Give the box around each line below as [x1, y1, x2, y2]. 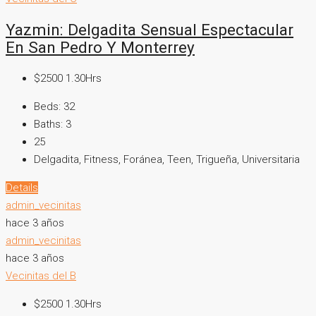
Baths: [34, 117, 63, 130]
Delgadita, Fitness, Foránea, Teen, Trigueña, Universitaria [34, 152, 300, 166]
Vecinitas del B [6, 269, 76, 282]
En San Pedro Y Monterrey [6, 38, 195, 57]
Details [6, 181, 38, 194]
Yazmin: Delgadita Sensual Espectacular [6, 20, 293, 39]
